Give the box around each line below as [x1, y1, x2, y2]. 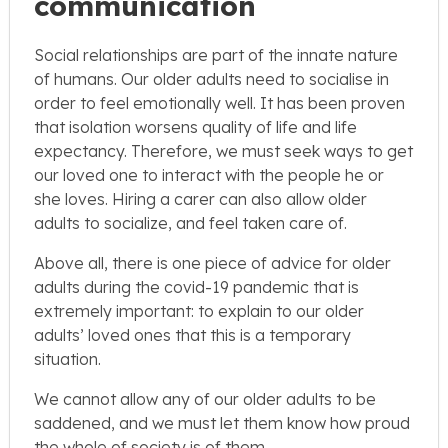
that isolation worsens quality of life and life [34, 117, 357, 138]
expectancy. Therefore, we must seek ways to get [34, 141, 413, 162]
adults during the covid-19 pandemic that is [34, 277, 359, 298]
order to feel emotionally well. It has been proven [34, 93, 405, 114]
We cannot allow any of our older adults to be [34, 389, 376, 410]
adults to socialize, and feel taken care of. [34, 213, 347, 234]
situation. [34, 349, 101, 370]
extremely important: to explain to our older [34, 301, 364, 322]
